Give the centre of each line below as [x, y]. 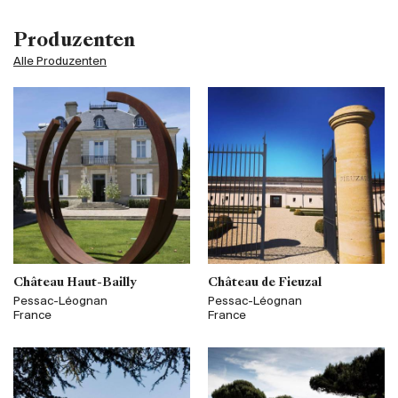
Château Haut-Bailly [75, 283]
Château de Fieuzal [265, 283]
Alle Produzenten [60, 62]
